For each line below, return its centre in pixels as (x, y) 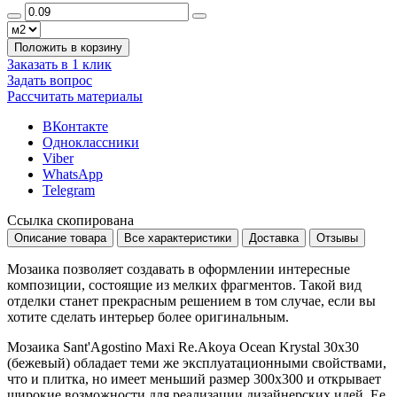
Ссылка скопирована (70, 221)
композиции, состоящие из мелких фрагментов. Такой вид (184, 285)
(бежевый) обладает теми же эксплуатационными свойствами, (197, 363)
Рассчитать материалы (75, 97)
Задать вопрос (50, 81)
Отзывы (337, 238)
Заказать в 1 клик (59, 65)
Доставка (274, 238)
